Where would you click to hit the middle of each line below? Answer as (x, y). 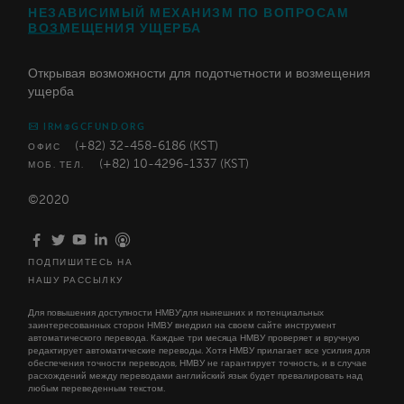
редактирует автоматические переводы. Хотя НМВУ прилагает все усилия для (199, 350)
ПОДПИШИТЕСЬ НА (80, 261)
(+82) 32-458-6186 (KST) (147, 145)
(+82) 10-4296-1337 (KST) (174, 163)
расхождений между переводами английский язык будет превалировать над (195, 376)
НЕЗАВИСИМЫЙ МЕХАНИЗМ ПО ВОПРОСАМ (188, 12)
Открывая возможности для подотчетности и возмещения (199, 73)
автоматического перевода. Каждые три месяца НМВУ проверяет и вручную (194, 338)
